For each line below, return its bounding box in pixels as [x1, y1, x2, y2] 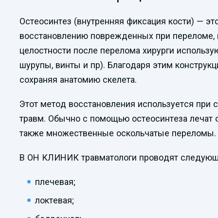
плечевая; [35, 176, 75, 187]
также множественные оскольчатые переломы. [19, 127, 216, 138]
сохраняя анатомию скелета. [19, 74, 137, 85]
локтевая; [35, 195, 74, 205]
